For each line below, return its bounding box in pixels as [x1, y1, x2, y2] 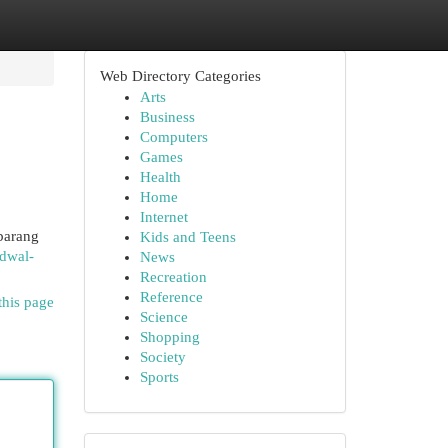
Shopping [139, 329, 200, 345]
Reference [139, 289, 203, 305]
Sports [139, 369, 179, 385]
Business [139, 109, 195, 125]
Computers [139, 129, 208, 145]
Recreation [139, 269, 207, 285]
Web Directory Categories [99, 68, 261, 84]
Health [139, 169, 181, 185]
